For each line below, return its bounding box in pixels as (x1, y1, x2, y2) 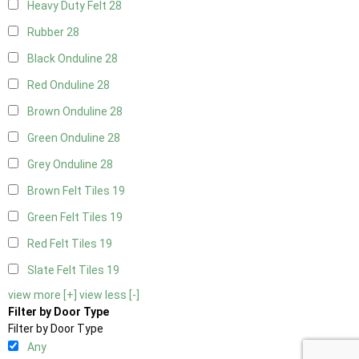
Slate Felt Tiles (27, 264, 107, 277)
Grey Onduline (27, 158, 100, 171)
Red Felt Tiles (27, 237, 99, 251)
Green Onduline (27, 131, 107, 145)
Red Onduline (27, 79, 97, 92)
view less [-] (79, 288, 139, 302)
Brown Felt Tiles (27, 184, 112, 198)
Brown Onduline (27, 105, 110, 119)
